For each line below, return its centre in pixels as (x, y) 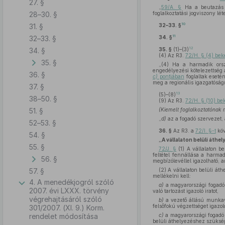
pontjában (171, 76)
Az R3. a (183, 131)
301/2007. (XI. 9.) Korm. (67, 208)
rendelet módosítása (64, 216)
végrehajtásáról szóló (66, 199)
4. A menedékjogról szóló (72, 182)
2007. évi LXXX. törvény (69, 191)
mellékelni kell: (172, 176)
